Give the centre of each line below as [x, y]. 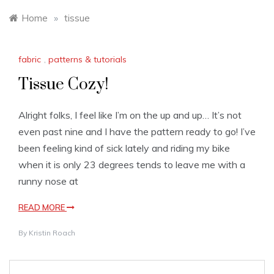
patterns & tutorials [87, 60]
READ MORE [43, 208]
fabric [30, 60]
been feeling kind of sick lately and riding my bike [124, 148]
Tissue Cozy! [63, 85]
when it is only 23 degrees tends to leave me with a [132, 165]
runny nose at [48, 181]
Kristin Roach [52, 233]
